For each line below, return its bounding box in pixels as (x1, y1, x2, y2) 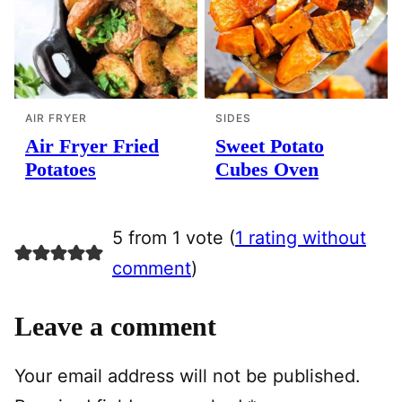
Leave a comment (14, 310, 216, 341)
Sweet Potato (215, 134, 324, 157)
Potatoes (25, 157, 96, 180)
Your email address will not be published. (14, 364, 361, 387)
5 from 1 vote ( (111, 226, 235, 249)
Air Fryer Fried (25, 134, 159, 157)
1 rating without (234, 226, 366, 249)
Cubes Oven (215, 157, 319, 180)
